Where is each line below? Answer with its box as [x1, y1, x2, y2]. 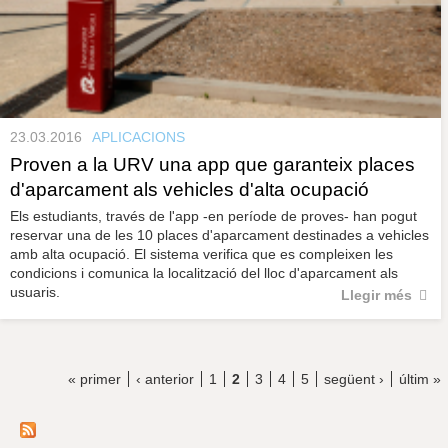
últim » [399, 371, 441, 388]
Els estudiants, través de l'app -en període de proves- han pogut [10, 207, 417, 224]
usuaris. [10, 283, 60, 300]
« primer [68, 371, 121, 388]
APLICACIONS [92, 128, 185, 145]
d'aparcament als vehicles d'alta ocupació [10, 178, 369, 200]
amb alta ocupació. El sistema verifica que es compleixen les [10, 245, 393, 262]
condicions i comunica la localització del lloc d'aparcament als [10, 264, 398, 281]
